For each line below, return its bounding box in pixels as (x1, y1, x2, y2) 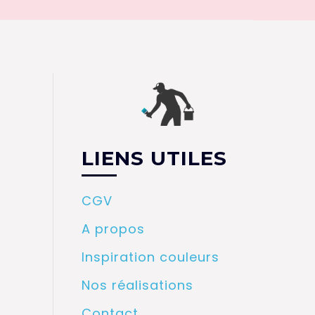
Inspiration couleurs (82, 247, 219, 266)
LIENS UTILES (82, 146, 227, 170)
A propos (82, 219, 145, 238)
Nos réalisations (82, 276, 193, 294)
